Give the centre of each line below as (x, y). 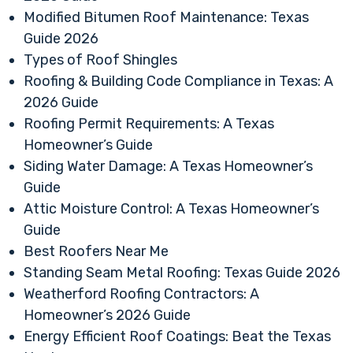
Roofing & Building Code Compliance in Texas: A (178, 82)
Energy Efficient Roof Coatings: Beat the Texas (177, 337)
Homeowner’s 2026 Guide (107, 316)
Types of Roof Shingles (100, 60)
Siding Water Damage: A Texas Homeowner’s (168, 167)
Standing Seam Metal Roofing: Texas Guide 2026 (182, 273)
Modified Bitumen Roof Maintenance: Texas (166, 18)
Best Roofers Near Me (96, 252)
